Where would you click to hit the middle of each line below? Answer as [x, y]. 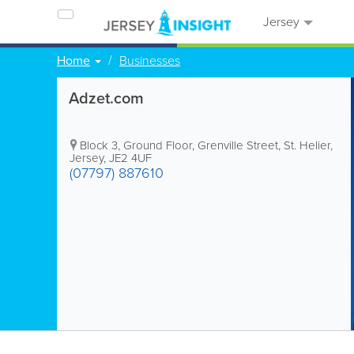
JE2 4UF [130, 158]
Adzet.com [106, 98]
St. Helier [307, 145]
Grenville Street [238, 145]
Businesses [150, 60]
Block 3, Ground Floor [136, 145]
